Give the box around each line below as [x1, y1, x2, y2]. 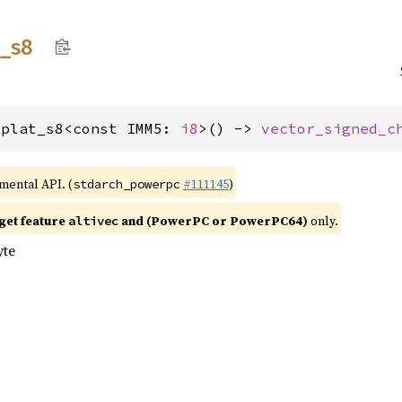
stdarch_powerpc [72, 176, 180, 192]
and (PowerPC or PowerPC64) [118, 212, 308, 230]
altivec [68, 213, 118, 229]
